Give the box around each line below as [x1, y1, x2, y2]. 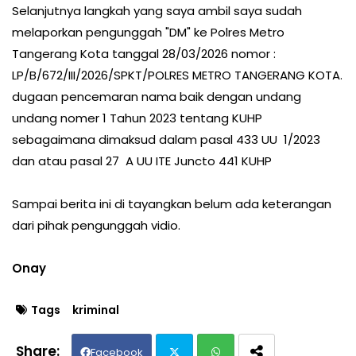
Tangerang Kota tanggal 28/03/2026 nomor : [12, 45, 276, 63]
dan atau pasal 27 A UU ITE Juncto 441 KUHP [12, 153, 272, 170]
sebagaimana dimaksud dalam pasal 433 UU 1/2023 [12, 131, 320, 149]
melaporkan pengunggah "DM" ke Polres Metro [12, 24, 284, 41]
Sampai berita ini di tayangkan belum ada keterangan [12, 195, 331, 213]
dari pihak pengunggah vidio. [12, 217, 180, 234]
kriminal [72, 302, 119, 319]
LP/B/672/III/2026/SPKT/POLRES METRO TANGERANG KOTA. [12, 67, 342, 84]
